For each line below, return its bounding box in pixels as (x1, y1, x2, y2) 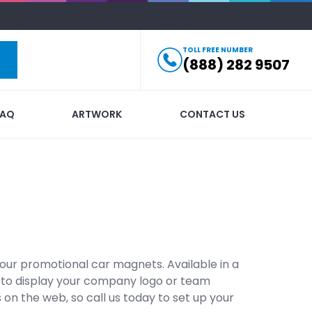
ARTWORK (72, 107, 123, 121)
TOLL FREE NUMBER (182, 45, 253, 56)
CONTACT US (179, 107, 245, 121)
